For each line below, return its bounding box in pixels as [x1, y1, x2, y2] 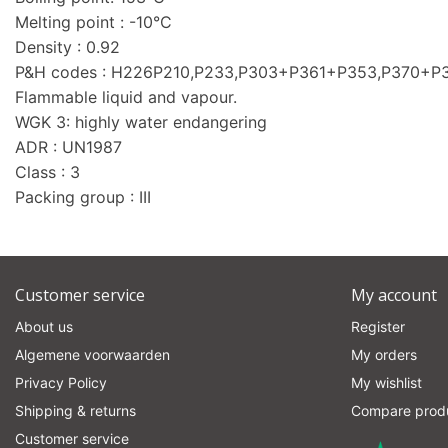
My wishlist [351, 374, 422, 391]
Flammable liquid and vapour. [15, 87, 237, 107]
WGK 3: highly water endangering [15, 112, 267, 132]
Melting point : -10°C [15, 12, 172, 32]
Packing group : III [15, 187, 151, 207]
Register [351, 318, 405, 335]
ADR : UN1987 [15, 137, 122, 157]
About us [15, 318, 73, 335]
